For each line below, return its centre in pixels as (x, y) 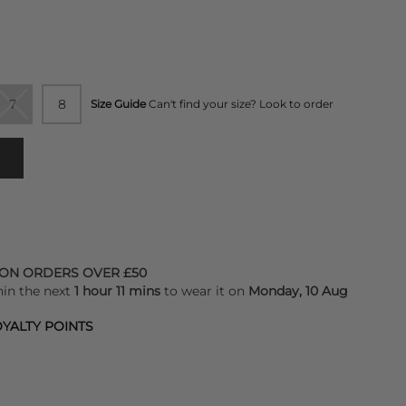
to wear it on (206, 291)
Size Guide (118, 104)
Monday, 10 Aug (298, 291)
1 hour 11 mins (119, 291)
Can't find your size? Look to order (241, 104)
